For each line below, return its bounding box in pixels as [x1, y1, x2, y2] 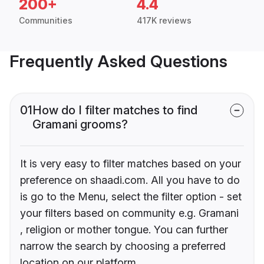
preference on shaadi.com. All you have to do [20, 174, 240, 187]
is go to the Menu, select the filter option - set [20, 190, 242, 203]
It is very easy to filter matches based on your [20, 157, 241, 170]
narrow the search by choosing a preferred [20, 240, 226, 253]
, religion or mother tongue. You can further [20, 223, 228, 236]
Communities [19, 15, 72, 26]
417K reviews [137, 15, 192, 26]
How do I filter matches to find [32, 103, 197, 118]
